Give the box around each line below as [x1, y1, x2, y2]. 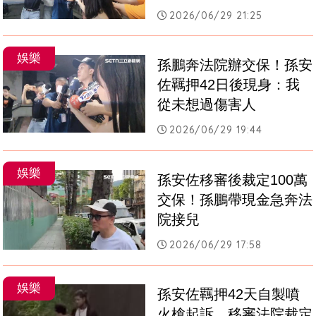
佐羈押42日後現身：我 [157, 76, 300, 92]
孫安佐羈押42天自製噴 [157, 286, 300, 303]
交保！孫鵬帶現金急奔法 [157, 191, 313, 207]
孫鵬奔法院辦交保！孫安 [157, 56, 313, 73]
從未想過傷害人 [157, 96, 257, 112]
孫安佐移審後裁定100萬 [157, 171, 308, 188]
